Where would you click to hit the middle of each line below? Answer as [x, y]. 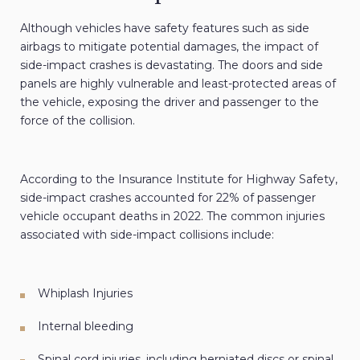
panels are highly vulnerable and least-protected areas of [178, 84]
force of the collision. [78, 121]
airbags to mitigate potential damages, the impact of [169, 47]
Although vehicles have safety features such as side [165, 29]
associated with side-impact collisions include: [147, 235]
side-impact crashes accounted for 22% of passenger [168, 198]
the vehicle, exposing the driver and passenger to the [170, 102]
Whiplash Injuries [85, 294]
